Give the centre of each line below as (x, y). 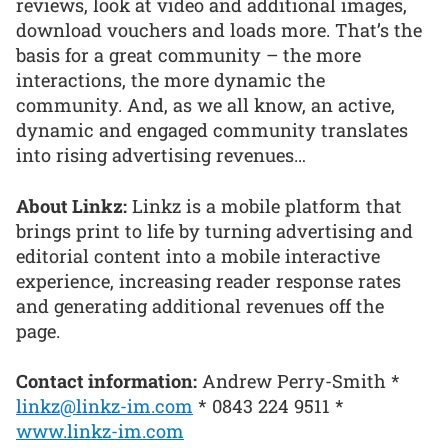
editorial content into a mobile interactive (198, 255)
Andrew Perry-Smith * (298, 381)
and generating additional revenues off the (200, 305)
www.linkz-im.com (100, 431)
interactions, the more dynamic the (170, 80)
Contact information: (106, 381)
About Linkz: (71, 205)
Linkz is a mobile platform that (264, 205)
